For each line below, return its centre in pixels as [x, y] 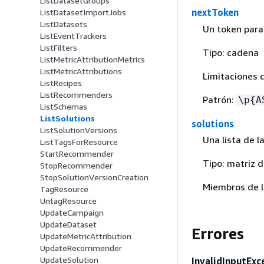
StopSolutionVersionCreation [94, 177]
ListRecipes [61, 83]
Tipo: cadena [230, 52]
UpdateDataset [68, 225]
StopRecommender [76, 166]
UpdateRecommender [81, 248]
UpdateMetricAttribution [86, 236]
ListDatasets [64, 24]
